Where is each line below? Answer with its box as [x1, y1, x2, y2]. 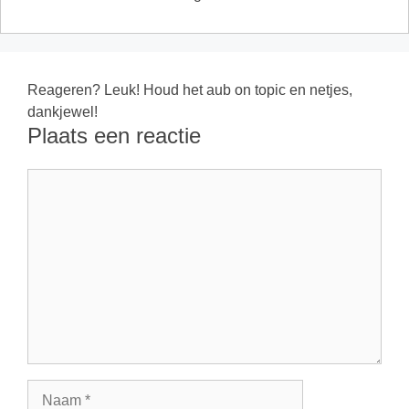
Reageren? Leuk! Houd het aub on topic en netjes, [27, 81, 352, 98]
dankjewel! [27, 103, 98, 120]
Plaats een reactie [27, 122, 201, 148]
